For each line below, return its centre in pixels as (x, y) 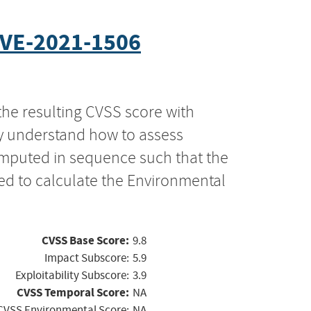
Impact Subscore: (87, 258)
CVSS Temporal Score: (73, 292)
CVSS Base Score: (85, 240)
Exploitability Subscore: (72, 275)
